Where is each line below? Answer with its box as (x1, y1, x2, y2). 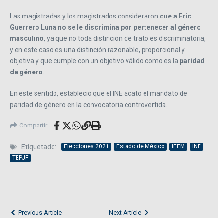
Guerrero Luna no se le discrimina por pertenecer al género (10, 23, 201, 31)
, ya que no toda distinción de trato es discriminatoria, (44, 34, 206, 42)
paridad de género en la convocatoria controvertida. (10, 100, 167, 109)
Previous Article (18, 208, 62, 216)
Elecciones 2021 (64, 143, 109, 150)
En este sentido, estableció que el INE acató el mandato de (10, 89, 187, 97)
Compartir (19, 121, 47, 129)
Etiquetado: (21, 143, 56, 151)
